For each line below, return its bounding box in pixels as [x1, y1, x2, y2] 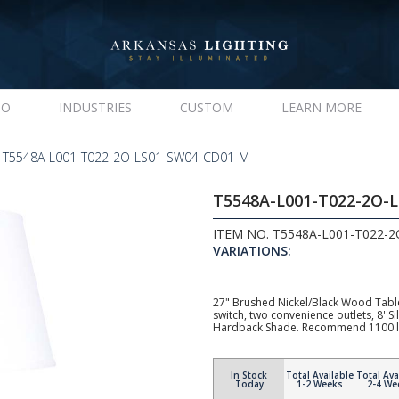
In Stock [231, 369, 267, 381]
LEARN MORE [281, 99, 362, 116]
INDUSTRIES [58, 99, 132, 116]
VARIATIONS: [213, 242, 291, 259]
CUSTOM [179, 99, 233, 116]
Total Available [285, 369, 354, 381]
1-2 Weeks [296, 378, 343, 390]
